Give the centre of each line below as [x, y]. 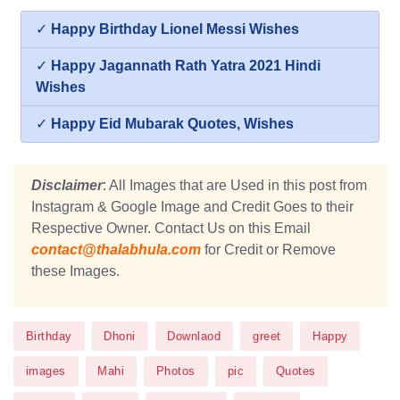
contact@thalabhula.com [116, 249]
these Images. [75, 271]
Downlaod [194, 336]
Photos [175, 371]
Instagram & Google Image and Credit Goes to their [192, 206]
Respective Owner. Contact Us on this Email [171, 228]
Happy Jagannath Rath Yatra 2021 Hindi [186, 65]
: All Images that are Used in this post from [235, 185]
